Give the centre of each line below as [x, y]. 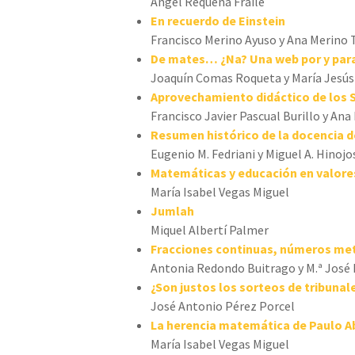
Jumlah [172, 210]
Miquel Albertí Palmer [210, 229]
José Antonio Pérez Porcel [223, 305]
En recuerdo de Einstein [218, 20]
